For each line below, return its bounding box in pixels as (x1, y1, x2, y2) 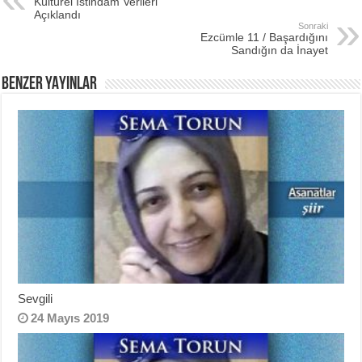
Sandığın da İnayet (230, 43, 328, 57)
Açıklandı (34, 7, 82, 21)
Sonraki (297, 20, 328, 31)
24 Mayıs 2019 (31, 310, 110, 325)
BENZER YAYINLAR (2, 74, 98, 94)
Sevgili (18, 291, 53, 305)
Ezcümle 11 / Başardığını (200, 30, 328, 44)
